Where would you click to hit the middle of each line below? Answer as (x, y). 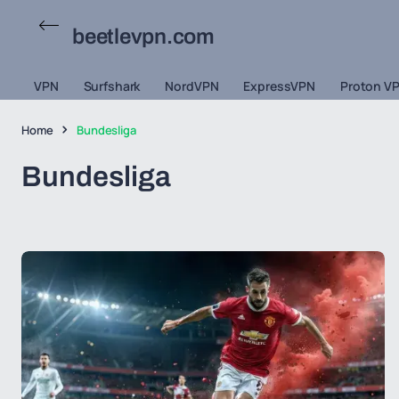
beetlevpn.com (143, 36)
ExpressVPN (279, 86)
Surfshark (112, 86)
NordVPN (192, 86)
